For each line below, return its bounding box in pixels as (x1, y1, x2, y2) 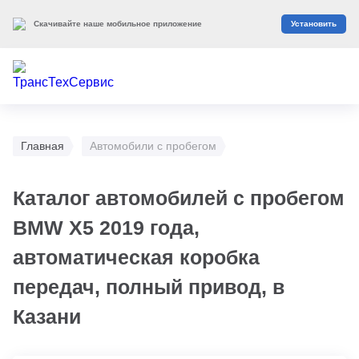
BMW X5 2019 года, (13, 216, 200, 239)
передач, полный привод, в (13, 276, 284, 298)
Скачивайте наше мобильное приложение (34, 19, 202, 28)
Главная (21, 139, 64, 152)
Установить (291, 19, 337, 28)
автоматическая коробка (13, 246, 260, 268)
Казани (13, 305, 81, 328)
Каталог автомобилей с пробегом (13, 187, 345, 209)
